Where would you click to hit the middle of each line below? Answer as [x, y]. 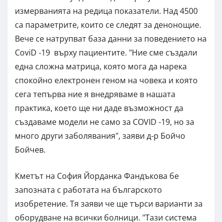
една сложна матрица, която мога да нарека [101, 66]
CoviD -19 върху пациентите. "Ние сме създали [106, 52]
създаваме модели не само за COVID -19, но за [105, 122]
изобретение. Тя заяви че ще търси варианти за [109, 203]
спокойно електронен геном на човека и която [106, 80]
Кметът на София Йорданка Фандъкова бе [97, 176]
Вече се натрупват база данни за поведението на [111, 38]
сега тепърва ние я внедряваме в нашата [95, 94]
